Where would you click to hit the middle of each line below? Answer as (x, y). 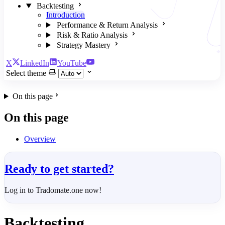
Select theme (26, 73)
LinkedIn (35, 63)
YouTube (72, 63)
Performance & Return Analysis (107, 25)
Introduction (66, 15)
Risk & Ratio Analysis (92, 35)
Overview (40, 139)
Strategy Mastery (83, 45)
